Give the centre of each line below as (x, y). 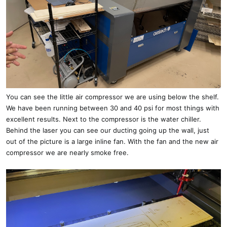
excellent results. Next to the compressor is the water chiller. (104, 119)
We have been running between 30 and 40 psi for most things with (113, 108)
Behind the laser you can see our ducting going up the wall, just (108, 130)
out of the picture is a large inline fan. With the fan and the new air (112, 141)
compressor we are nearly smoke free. (67, 152)
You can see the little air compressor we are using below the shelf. (112, 97)
